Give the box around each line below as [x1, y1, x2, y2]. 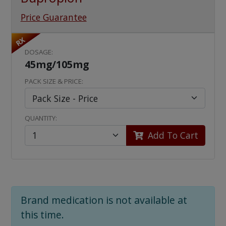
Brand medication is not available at [20, 193, 187, 207]
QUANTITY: [25, 114, 58, 123]
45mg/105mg [25, 57, 89, 71]
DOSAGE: [25, 47, 53, 56]
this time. [20, 208, 64, 222]
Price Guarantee [20, 11, 87, 23]
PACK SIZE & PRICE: [25, 76, 84, 86]
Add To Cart [145, 129, 199, 142]
